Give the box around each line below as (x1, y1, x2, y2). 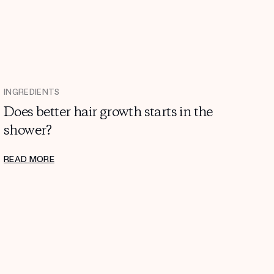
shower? (4, 122, 52, 141)
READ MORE (4, 154, 54, 165)
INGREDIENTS (4, 87, 60, 98)
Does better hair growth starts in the (4, 103, 213, 122)
